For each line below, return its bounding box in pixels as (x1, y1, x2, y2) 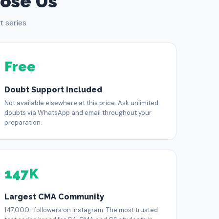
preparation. (4, 118, 43, 127)
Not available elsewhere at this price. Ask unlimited (4, 99, 159, 107)
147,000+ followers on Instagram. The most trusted (4, 206, 158, 214)
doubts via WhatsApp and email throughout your (4, 109, 152, 117)
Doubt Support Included (4, 85, 103, 94)
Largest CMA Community (4, 192, 105, 201)
